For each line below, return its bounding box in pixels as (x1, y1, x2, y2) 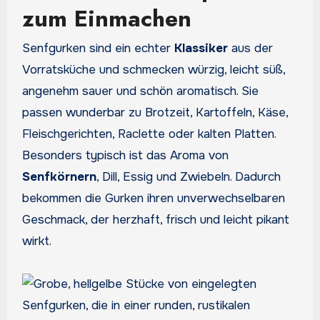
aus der (227, 41, 273, 56)
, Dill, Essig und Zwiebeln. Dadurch (96, 169, 281, 185)
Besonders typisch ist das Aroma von (21, 148, 229, 164)
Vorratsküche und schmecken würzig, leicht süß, (21, 62, 285, 78)
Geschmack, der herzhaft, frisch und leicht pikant (21, 212, 289, 228)
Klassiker (174, 41, 228, 56)
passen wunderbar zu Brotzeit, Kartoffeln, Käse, (21, 105, 288, 121)
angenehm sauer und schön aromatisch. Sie (21, 84, 259, 99)
